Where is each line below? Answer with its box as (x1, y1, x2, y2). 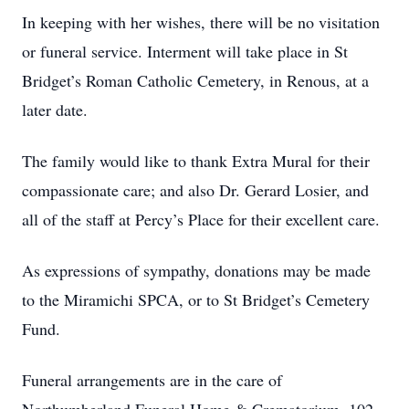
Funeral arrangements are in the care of (22, 369, 282, 391)
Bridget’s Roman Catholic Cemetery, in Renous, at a (22, 69, 369, 91)
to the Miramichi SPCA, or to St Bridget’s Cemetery (22, 288, 370, 310)
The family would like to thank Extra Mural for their (22, 150, 370, 172)
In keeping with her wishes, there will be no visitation (22, 11, 380, 33)
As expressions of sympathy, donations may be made (22, 259, 371, 281)
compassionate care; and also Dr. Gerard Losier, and (22, 179, 369, 201)
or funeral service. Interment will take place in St (22, 40, 348, 62)
